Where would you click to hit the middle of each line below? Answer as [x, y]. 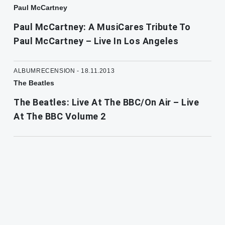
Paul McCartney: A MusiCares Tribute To [102, 27]
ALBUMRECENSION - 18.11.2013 [64, 71]
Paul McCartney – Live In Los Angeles [96, 41]
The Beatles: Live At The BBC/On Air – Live [106, 102]
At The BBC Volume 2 [60, 117]
